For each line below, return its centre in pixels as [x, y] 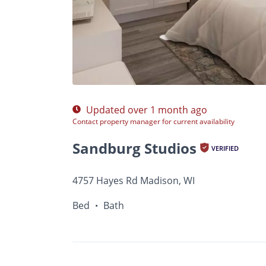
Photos [87, 58]
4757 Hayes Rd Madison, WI [134, 180]
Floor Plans [139, 58]
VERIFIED [225, 148]
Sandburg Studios [134, 148]
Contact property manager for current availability [153, 121]
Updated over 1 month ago [145, 110]
